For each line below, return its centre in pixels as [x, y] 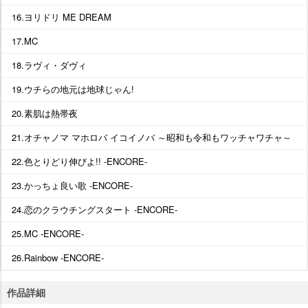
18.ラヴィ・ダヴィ [49, 65]
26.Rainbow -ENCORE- [58, 257]
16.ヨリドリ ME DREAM [62, 16]
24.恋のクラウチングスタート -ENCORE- [95, 209]
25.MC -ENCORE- [48, 233]
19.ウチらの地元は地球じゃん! [73, 89]
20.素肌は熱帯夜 [45, 113]
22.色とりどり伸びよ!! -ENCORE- [79, 161]
